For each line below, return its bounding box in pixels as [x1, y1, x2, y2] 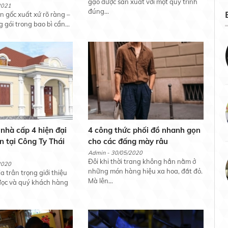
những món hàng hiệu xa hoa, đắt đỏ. [88, 167, 203, 176]
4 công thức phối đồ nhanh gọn [88, 125, 201, 135]
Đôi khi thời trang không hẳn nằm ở [88, 157, 196, 166]
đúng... [88, 7, 109, 16]
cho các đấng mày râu [88, 136, 168, 147]
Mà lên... [88, 177, 113, 185]
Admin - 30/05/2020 [88, 149, 142, 157]
